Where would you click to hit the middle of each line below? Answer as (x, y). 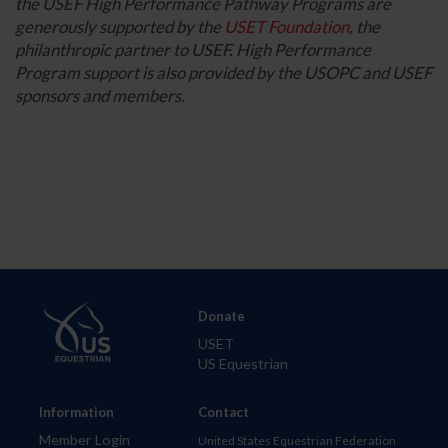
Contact (223, 411)
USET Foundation (286, 26)
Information (77, 411)
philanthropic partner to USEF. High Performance (193, 49)
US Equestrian (243, 363)
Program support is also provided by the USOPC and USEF (223, 72)
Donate (221, 315)
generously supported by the (119, 26)
